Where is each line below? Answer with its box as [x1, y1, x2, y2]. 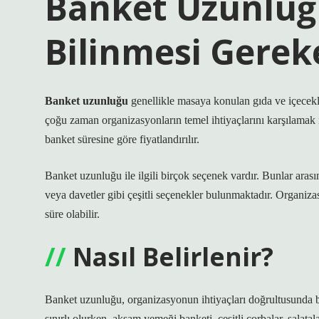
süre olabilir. [45, 208, 100, 220]
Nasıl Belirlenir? [73, 239, 273, 273]
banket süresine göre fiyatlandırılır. [45, 133, 199, 145]
